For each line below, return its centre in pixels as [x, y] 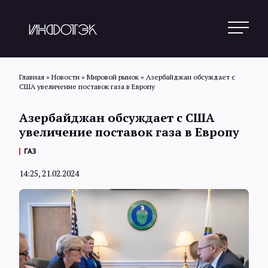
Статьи [134, 195]
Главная [32, 77]
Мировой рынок [113, 77]
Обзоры [134, 235]
